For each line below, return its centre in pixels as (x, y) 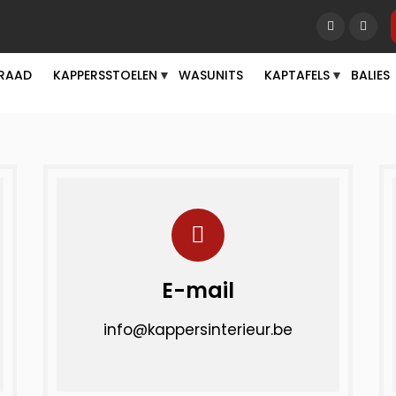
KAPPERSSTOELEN (105, 75)
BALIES (370, 75)
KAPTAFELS (297, 75)
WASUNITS (211, 75)
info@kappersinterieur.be (198, 330)
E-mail (198, 290)
